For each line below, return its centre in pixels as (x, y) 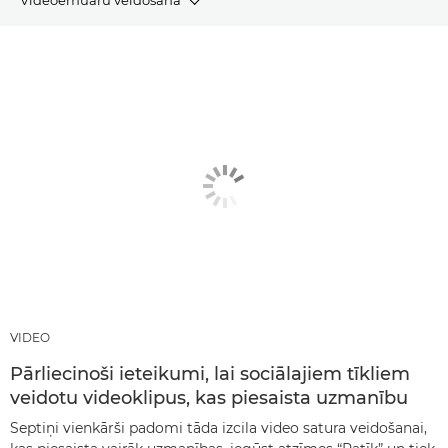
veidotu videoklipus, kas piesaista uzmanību (209, 397)
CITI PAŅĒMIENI (72, 149)
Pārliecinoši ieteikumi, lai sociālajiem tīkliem (210, 373)
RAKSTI (43, 49)
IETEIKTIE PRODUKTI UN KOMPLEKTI (138, 99)
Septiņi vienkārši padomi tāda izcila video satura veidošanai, (218, 427)
